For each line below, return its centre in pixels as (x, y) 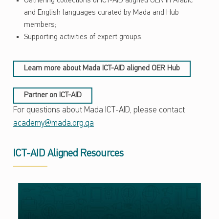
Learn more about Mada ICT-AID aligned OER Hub (102, 69)
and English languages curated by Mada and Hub (101, 13)
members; (40, 25)
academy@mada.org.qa (53, 124)
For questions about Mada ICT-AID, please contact (99, 110)
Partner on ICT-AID (53, 96)
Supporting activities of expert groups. (83, 37)
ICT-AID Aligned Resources (68, 154)
